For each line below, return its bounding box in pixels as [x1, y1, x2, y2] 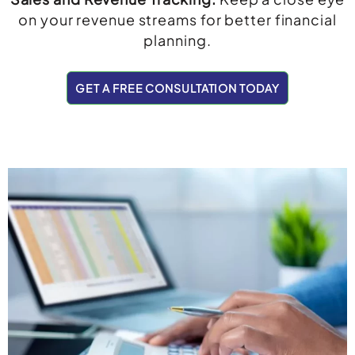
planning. [143, 30, 212, 49]
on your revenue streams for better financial [18, 10, 337, 29]
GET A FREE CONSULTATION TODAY [75, 81, 280, 96]
